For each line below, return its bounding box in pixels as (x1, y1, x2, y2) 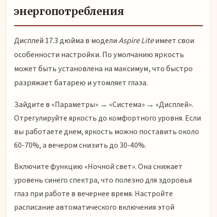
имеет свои (154, 34, 194, 46)
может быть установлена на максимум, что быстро (14, 62, 193, 75)
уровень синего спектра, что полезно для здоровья (14, 174, 192, 186)
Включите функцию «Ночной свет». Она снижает (14, 161, 183, 172)
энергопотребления (14, 4, 124, 18)
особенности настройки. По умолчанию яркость (14, 48, 184, 61)
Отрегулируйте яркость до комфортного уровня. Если (14, 112, 201, 124)
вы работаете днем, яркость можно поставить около (14, 126, 199, 137)
